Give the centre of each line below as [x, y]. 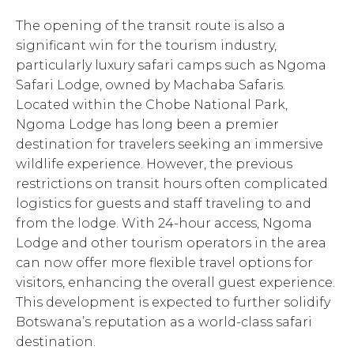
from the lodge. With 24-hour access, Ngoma [164, 223]
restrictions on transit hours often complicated [172, 183]
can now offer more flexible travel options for [164, 262]
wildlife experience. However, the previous [154, 164]
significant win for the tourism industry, [146, 45]
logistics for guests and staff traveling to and [164, 203]
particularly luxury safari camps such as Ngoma [171, 65]
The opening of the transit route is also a [151, 25]
